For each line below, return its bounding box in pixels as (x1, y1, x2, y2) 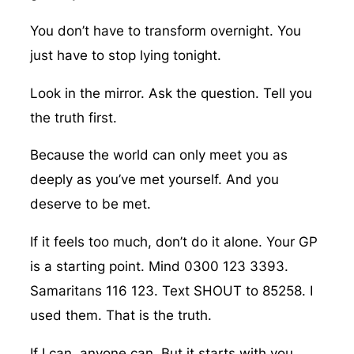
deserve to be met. (29, 196, 151, 213)
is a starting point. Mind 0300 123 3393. (29, 258, 288, 275)
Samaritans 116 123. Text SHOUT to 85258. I (29, 283, 313, 299)
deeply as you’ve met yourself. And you (29, 171, 279, 188)
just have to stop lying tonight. (29, 47, 221, 64)
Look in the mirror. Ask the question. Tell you (29, 85, 312, 101)
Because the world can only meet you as (29, 147, 288, 164)
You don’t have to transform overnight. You (29, 23, 301, 40)
